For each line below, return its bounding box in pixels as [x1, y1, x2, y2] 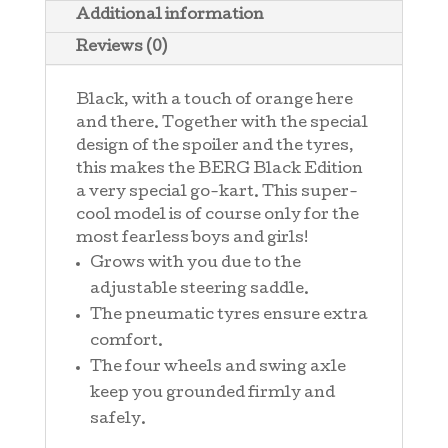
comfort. [89, 334, 163, 351]
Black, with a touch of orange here [75, 93, 353, 110]
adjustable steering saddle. [89, 282, 309, 299]
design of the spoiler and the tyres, [75, 139, 354, 156]
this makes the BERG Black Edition [75, 162, 363, 179]
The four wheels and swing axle [89, 360, 346, 377]
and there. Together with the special [75, 116, 368, 133]
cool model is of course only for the [75, 208, 359, 225]
